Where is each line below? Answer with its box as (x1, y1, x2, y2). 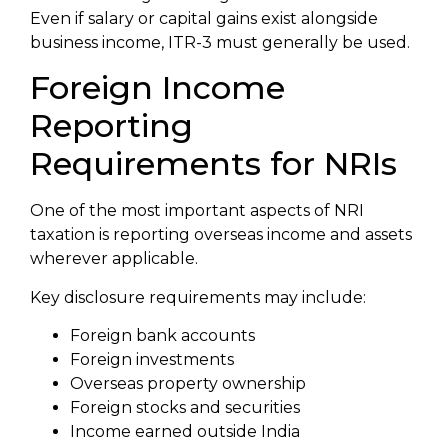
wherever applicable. (30, 249, 198, 269)
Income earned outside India (70, 421, 300, 441)
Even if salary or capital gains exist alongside (30, 8, 378, 28)
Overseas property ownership (70, 373, 306, 393)
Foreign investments (70, 349, 234, 369)
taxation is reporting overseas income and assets (30, 225, 412, 245)
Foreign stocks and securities (70, 397, 300, 417)
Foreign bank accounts (70, 325, 255, 345)
